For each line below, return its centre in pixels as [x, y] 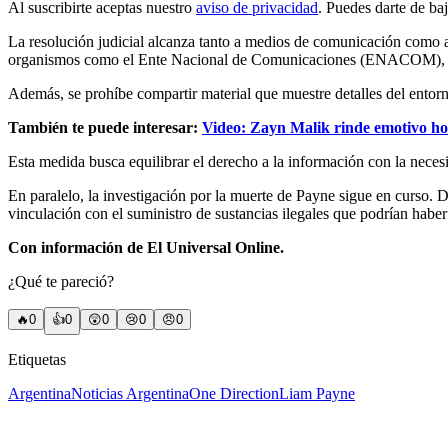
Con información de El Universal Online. [146, 248]
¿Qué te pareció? [61, 282]
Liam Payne [317, 394]
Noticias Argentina [130, 394]
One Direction [234, 394]
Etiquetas [37, 360]
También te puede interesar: [105, 128]
